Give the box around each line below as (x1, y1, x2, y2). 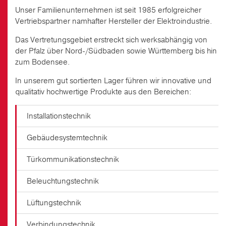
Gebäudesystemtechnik (27, 132, 107, 143)
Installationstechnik (27, 110, 91, 121)
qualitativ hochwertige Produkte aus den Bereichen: (15, 86, 192, 97)
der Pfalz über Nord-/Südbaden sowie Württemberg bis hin (15, 45, 217, 56)
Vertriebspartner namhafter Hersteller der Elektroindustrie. (15, 16, 212, 26)
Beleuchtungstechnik (27, 176, 99, 186)
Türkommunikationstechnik (27, 154, 119, 164)
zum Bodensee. (15, 56, 70, 67)
